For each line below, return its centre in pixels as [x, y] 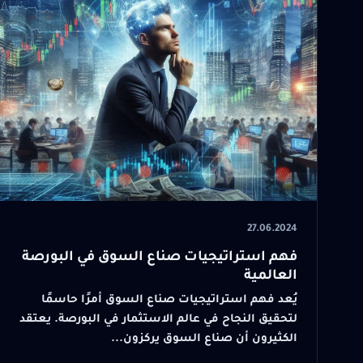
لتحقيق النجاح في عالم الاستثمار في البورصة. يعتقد [158, 320]
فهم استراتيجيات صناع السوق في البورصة [160, 258]
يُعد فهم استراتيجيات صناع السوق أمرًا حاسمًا [169, 301]
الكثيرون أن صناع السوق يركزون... [204, 340]
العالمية [271, 276]
